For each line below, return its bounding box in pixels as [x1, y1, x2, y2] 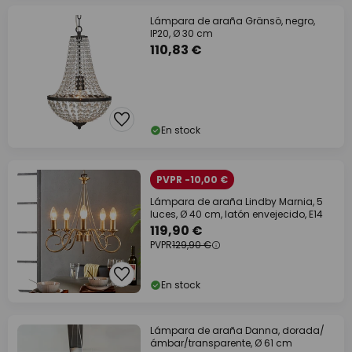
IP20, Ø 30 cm [150, 27, 213, 40]
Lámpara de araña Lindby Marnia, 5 [150, 195, 323, 208]
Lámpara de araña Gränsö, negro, [150, 14, 315, 27]
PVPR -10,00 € [156, 173, 228, 186]
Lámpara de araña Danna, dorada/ [150, 324, 324, 337]
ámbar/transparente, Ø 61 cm [150, 336, 292, 350]
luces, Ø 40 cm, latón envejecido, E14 [150, 207, 323, 221]
